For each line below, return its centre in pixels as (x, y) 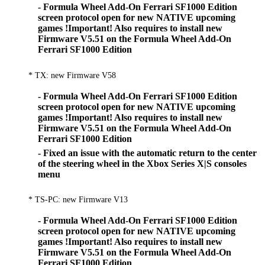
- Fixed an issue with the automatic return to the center (147, 153)
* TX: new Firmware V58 (72, 75)
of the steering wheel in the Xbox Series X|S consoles (142, 164)
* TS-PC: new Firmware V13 (78, 200)
